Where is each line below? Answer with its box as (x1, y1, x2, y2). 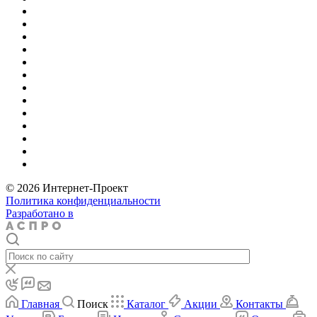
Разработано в (6, 207, 74, 219)
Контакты (236, 297, 283, 310)
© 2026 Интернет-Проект (6, 181, 128, 194)
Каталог (127, 297, 166, 310)
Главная (21, 297, 59, 310)
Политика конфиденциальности (6, 194, 161, 207)
